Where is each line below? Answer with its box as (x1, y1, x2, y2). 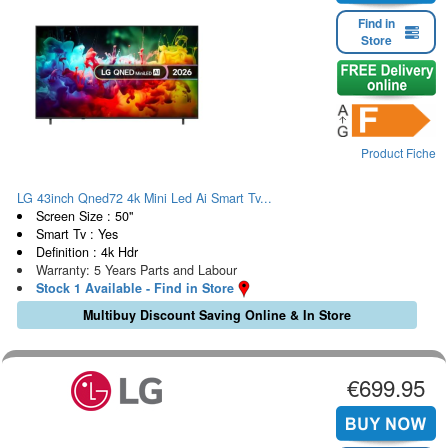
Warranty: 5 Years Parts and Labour (35, 260, 237, 279)
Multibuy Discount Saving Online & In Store (82, 306, 351, 325)
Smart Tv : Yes (35, 224, 118, 243)
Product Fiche (361, 144, 436, 162)
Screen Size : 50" (35, 206, 133, 225)
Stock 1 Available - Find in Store (35, 278, 234, 297)
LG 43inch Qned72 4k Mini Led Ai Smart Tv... (17, 188, 272, 207)
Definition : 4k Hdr (35, 242, 138, 261)
